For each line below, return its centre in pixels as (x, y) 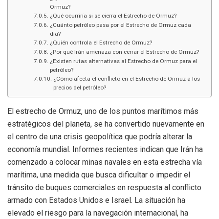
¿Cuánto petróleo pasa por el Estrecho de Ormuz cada (120, 25)
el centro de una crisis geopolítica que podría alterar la (100, 136)
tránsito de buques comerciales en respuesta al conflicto (104, 187)
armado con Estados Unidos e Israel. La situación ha (96, 200)
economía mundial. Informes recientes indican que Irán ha (105, 149)
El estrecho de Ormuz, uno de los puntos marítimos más (103, 111)
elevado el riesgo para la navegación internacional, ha (98, 213)
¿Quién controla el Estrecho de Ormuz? (101, 42)
